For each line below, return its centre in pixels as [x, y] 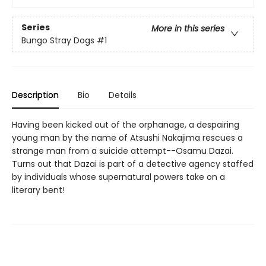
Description [35, 95]
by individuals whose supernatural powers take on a [118, 177]
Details [123, 95]
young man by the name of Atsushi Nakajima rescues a [127, 138]
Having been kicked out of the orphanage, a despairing [126, 125]
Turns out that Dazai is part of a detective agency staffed [133, 164]
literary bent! [38, 190]
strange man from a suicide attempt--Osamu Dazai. [123, 151]
